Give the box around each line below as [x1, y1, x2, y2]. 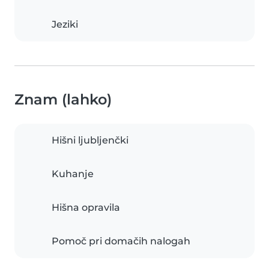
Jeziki [52, 19, 78, 31]
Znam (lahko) [14, 91, 112, 109]
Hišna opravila [52, 202, 120, 214]
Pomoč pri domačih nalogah [52, 235, 190, 247]
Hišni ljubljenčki [52, 134, 128, 147]
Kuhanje [52, 168, 94, 180]
